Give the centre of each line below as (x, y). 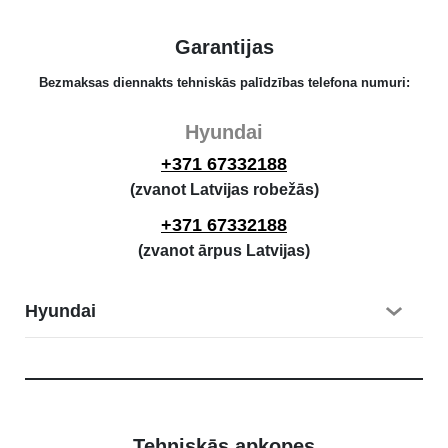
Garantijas (224, 47)
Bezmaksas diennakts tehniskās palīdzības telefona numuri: (224, 83)
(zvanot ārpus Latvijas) (224, 251)
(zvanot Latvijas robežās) (224, 190)
